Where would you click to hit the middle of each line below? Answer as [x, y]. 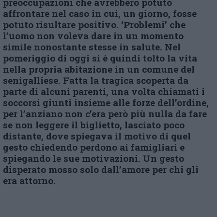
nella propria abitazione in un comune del [99, 69]
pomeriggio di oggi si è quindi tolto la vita [100, 58]
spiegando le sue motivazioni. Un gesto [93, 158]
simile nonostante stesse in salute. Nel [92, 47]
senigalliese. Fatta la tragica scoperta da [96, 80]
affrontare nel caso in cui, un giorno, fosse [100, 14]
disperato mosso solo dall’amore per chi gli [101, 170]
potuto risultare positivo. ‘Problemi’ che [94, 25]
